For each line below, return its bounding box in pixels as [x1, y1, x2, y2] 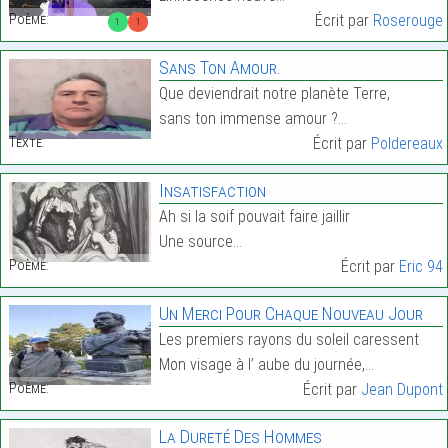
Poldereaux [370, 134, 443, 154]
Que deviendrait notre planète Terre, [158, 84, 390, 104]
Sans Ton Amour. [158, 57, 281, 79]
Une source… [158, 232, 242, 252]
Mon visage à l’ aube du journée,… [158, 355, 374, 375]
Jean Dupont [360, 380, 443, 400]
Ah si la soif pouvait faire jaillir [158, 207, 350, 227]
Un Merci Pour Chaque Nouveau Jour [158, 303, 423, 325]
